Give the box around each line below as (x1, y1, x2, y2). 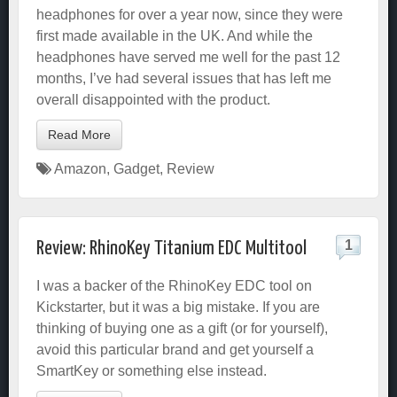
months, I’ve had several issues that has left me (36, 71, 331, 86)
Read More (48, 128, 111, 142)
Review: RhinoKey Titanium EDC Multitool (36, 238, 307, 259)
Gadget (113, 161, 160, 176)
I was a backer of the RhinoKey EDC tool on (36, 278, 312, 293)
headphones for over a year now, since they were (36, 7, 343, 22)
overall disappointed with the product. (36, 92, 270, 107)
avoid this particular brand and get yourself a (36, 342, 314, 357)
